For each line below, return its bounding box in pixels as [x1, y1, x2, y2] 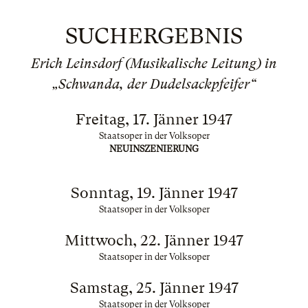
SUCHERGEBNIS [65, 23, 243, 49]
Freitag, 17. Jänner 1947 [76, 111, 232, 128]
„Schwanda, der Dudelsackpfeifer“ [52, 76, 256, 92]
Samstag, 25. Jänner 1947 [69, 279, 239, 296]
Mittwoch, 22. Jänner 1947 [65, 232, 243, 249]
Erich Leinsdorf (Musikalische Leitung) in [31, 56, 277, 71]
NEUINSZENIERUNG [109, 144, 199, 154]
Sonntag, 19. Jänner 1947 [70, 184, 238, 201]
